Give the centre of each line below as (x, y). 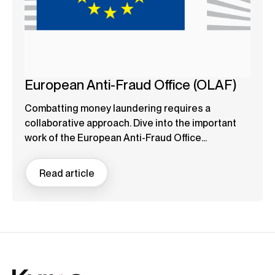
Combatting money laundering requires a (118, 109)
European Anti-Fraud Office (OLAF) (130, 85)
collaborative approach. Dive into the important (130, 123)
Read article (67, 173)
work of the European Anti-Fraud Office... (116, 138)
